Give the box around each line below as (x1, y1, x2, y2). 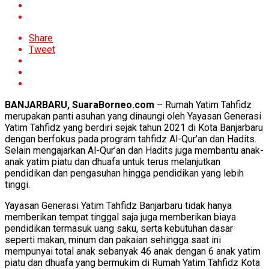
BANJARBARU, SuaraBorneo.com (5, 98, 154, 110)
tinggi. (5, 178, 30, 190)
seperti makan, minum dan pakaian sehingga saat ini (5, 234, 221, 246)
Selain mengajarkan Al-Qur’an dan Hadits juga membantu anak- (5, 144, 264, 156)
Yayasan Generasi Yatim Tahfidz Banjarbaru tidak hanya (5, 199, 232, 211)
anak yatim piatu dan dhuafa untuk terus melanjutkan (5, 156, 220, 168)
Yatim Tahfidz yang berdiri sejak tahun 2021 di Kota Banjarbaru (5, 121, 263, 133)
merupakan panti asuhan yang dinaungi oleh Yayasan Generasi (5, 110, 261, 122)
